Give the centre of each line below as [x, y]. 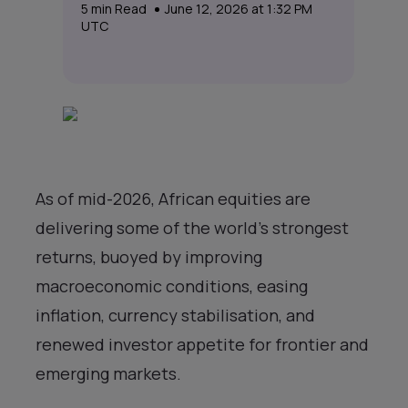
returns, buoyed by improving [149, 257]
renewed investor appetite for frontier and [202, 344]
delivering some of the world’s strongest [192, 228]
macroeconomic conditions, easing [172, 286]
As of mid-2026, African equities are [173, 199]
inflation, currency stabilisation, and [175, 315]
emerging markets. [108, 373]
